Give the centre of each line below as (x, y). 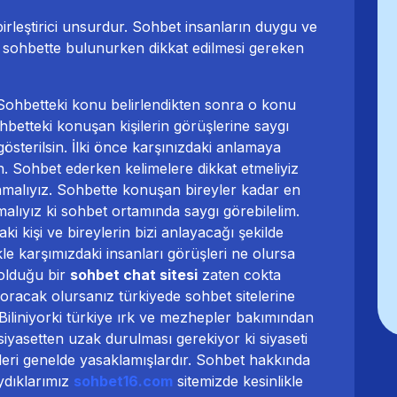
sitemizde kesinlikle (238, 381)
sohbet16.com (123, 381)
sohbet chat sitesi (134, 274)
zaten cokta (239, 274)
